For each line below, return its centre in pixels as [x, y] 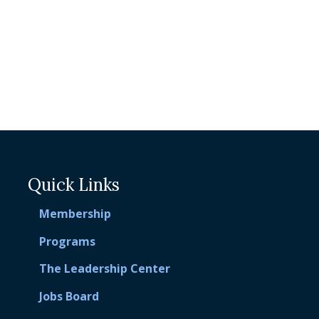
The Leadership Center [104, 269]
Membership [75, 214]
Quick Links [73, 185]
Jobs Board [69, 296]
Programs [67, 241]
